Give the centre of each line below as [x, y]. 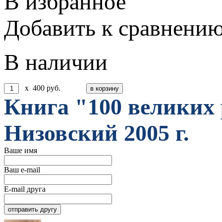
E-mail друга [25, 189]
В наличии [56, 62]
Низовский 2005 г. [97, 133]
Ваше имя [21, 150]
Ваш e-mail [22, 169]
